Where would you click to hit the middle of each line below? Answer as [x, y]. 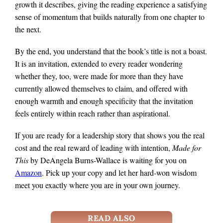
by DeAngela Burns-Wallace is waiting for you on [108, 160]
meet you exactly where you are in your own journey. [98, 185]
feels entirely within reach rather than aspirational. [93, 113]
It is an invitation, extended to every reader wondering [99, 64]
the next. [28, 29]
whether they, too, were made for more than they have [99, 76]
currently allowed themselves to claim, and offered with [101, 89]
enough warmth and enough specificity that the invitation [104, 101]
